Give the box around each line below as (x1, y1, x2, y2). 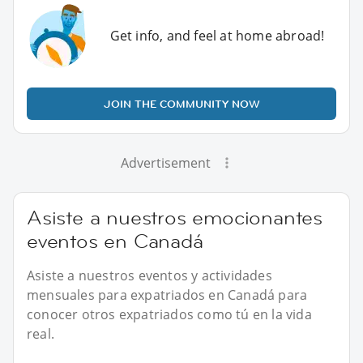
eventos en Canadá (27, 228, 203, 254)
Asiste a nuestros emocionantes (27, 205, 322, 231)
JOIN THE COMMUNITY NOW (103, 96, 260, 112)
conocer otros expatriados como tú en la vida (27, 305, 312, 324)
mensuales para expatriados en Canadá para (27, 286, 308, 305)
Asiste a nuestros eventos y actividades (27, 267, 272, 285)
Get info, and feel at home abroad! (109, 27, 325, 45)
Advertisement (120, 154, 211, 173)
